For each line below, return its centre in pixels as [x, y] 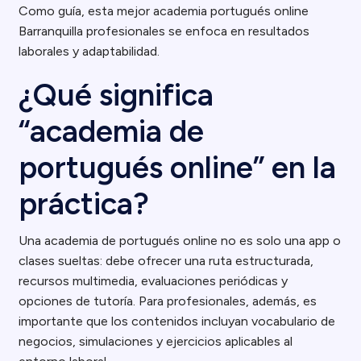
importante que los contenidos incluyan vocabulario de [177, 321]
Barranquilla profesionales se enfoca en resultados [164, 31]
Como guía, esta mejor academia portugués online [164, 11]
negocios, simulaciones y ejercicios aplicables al [156, 341]
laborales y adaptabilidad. [89, 51]
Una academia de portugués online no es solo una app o [180, 241]
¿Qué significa [116, 95]
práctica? [84, 204]
